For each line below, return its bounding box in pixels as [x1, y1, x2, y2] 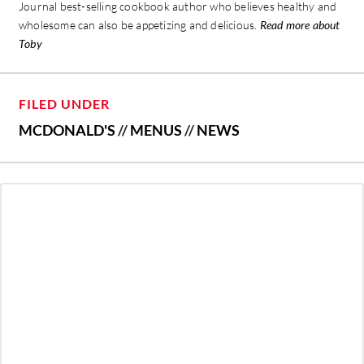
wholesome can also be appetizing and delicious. [19, 18, 260, 32]
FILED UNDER [19, 96, 110, 112]
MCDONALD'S [19, 121, 115, 140]
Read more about [259, 18, 340, 32]
